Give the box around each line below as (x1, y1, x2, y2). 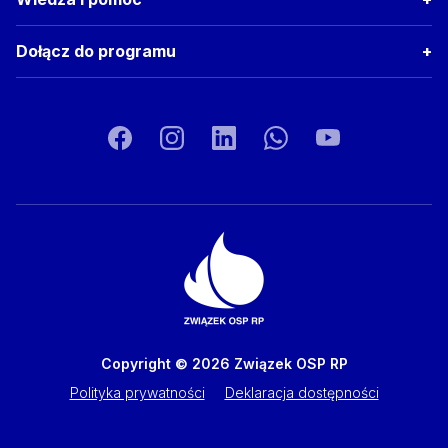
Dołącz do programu (16, 40, 176, 61)
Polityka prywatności (69, 383, 205, 401)
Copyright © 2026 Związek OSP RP (100, 354, 348, 372)
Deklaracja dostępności (224, 383, 379, 401)
